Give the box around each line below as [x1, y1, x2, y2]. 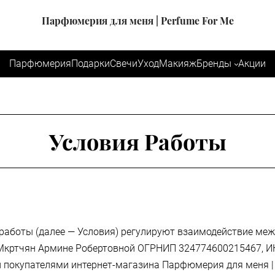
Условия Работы [48, 126, 227, 156]
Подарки [71, 58, 110, 69]
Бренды [196, 58, 231, 69]
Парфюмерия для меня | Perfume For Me [41, 14, 234, 27]
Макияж [159, 58, 196, 69]
